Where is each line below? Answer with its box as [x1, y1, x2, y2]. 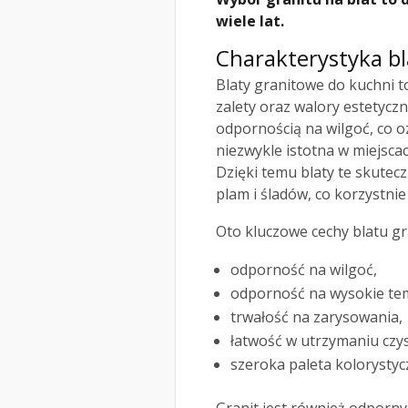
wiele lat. [216, 11, 284, 32]
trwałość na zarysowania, [230, 307, 403, 328]
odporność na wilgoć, [230, 260, 377, 280]
